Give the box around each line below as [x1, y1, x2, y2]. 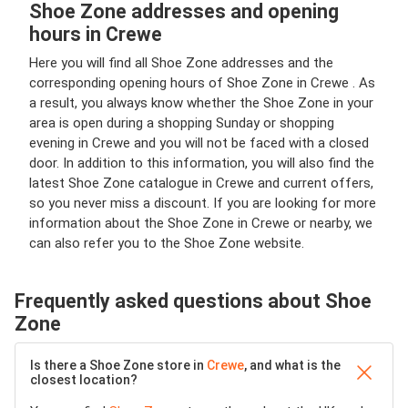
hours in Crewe [29, 23, 162, 46]
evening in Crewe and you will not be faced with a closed [29, 135, 369, 151]
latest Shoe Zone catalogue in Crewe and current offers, [29, 175, 373, 191]
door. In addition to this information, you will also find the [29, 155, 374, 171]
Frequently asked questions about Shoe [15, 290, 372, 312]
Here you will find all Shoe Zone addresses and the [29, 55, 333, 71]
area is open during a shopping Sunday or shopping [29, 115, 334, 131]
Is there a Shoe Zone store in [30, 358, 207, 372]
